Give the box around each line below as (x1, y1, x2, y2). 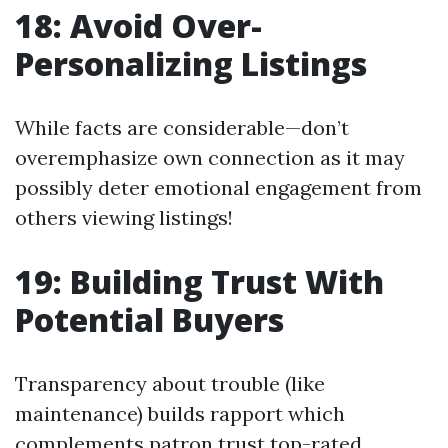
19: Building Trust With (15, 260, 384, 304)
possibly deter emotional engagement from (15, 175, 422, 201)
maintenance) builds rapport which (15, 401, 345, 427)
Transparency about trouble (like (15, 371, 325, 397)
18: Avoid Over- (15, 4, 262, 48)
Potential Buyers (15, 298, 284, 342)
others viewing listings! (15, 205, 233, 231)
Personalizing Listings (15, 42, 367, 86)
